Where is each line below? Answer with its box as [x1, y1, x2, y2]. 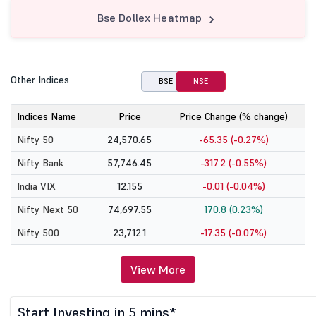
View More [130, 262, 186, 276]
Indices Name [17, 110, 76, 123]
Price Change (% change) [179, 110, 288, 123]
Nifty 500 [17, 226, 59, 239]
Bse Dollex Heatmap [97, 11, 202, 25]
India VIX [17, 180, 56, 193]
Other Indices [11, 73, 69, 86]
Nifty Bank [17, 157, 63, 169]
